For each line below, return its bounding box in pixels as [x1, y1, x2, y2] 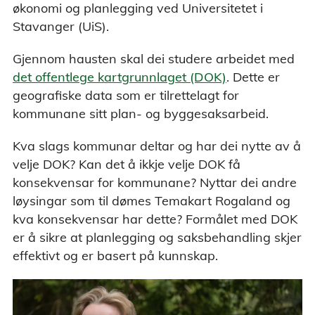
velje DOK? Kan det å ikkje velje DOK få [13, 156, 240, 172]
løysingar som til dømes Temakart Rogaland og [13, 193, 290, 209]
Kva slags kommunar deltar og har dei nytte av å [13, 138, 301, 154]
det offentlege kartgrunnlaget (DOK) [13, 69, 226, 85]
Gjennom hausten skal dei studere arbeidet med [13, 51, 295, 67]
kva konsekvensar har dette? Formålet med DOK [13, 211, 297, 227]
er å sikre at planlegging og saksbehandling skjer [13, 229, 302, 245]
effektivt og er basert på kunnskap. [13, 247, 218, 264]
